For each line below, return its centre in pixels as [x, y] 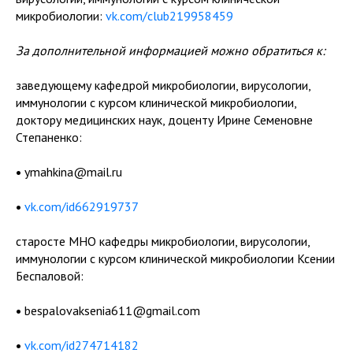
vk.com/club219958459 [169, 16]
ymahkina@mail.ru [73, 172]
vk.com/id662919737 [82, 206]
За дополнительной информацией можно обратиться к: [171, 50]
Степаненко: [49, 137]
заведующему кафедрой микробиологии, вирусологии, [163, 85]
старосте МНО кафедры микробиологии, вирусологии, [163, 241]
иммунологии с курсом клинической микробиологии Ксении [175, 258]
